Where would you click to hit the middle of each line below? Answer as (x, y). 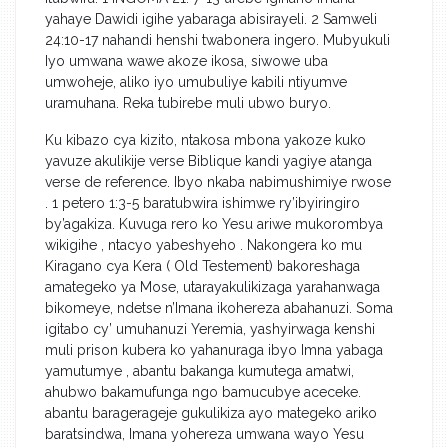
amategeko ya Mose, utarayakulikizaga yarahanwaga (212, 286)
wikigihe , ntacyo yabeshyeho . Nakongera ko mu (203, 244)
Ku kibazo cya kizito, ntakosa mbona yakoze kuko (205, 139)
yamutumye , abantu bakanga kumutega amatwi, (199, 370)
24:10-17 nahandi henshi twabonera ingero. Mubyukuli (217, 39)
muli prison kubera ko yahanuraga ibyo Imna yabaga (214, 349)
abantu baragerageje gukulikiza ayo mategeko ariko (211, 412)
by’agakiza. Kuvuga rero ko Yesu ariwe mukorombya (214, 223)
